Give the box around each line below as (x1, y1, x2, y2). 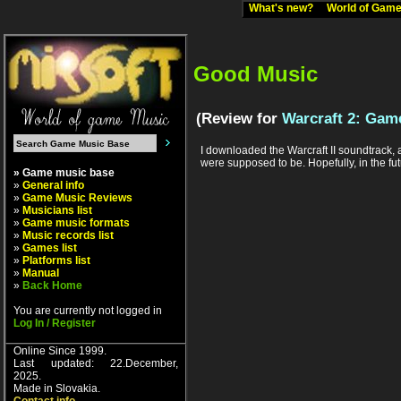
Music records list (22, 229, 114, 242)
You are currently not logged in (13, 304, 162, 317)
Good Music (193, 62, 318, 87)
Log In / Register (13, 317, 96, 329)
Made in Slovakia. (13, 382, 100, 395)
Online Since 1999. (13, 345, 107, 357)
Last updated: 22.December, (13, 357, 178, 370)
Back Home (22, 279, 82, 292)
